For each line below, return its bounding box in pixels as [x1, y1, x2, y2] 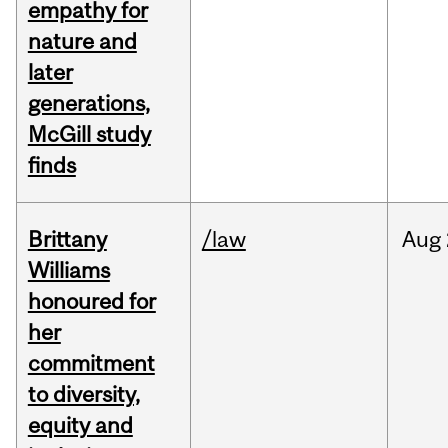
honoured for [27, 288, 156, 315]
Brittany [27, 226, 107, 253]
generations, [27, 90, 150, 117]
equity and [27, 412, 133, 439]
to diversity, [27, 381, 140, 408]
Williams [27, 257, 110, 284]
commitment [27, 350, 155, 377]
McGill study [27, 121, 151, 148]
